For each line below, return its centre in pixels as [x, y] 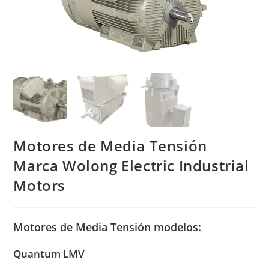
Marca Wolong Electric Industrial [131, 165]
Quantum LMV [49, 253]
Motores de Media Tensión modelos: [107, 227]
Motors [40, 185]
